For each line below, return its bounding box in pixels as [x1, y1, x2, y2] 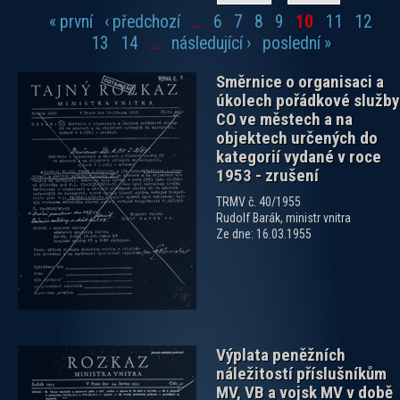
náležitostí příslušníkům [216, 363, 387, 385]
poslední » [262, 33, 331, 54]
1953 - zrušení [216, 165, 319, 187]
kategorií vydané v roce [216, 146, 381, 168]
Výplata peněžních [216, 345, 346, 366]
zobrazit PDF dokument [25, 187, 189, 209]
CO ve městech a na [216, 109, 353, 130]
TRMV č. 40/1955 [216, 195, 301, 210]
